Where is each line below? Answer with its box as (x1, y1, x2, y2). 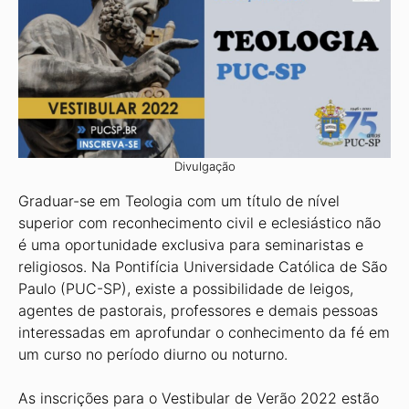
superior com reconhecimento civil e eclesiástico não (18, 214, 381, 232)
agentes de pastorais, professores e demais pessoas (18, 301, 378, 320)
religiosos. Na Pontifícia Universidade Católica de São (18, 257, 387, 276)
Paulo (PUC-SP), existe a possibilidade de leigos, (18, 279, 353, 298)
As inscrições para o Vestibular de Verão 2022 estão (18, 389, 379, 407)
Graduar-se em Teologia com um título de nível (18, 192, 340, 210)
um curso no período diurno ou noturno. (18, 345, 292, 363)
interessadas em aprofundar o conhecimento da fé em (18, 323, 390, 341)
